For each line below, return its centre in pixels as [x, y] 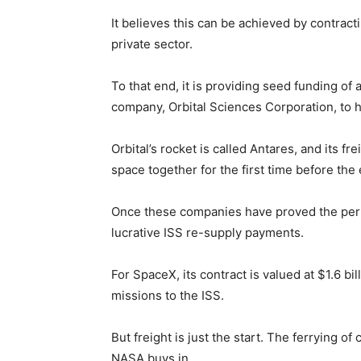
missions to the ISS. [168, 295]
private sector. [152, 44]
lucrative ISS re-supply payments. [207, 232]
